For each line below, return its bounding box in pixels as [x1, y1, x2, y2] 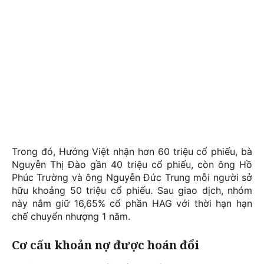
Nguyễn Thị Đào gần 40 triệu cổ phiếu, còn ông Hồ [12, 159, 252, 171]
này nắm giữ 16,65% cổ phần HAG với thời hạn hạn [12, 197, 252, 210]
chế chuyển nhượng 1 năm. [12, 210, 130, 223]
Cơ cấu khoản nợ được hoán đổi [12, 237, 199, 253]
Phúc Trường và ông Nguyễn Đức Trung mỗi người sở [12, 171, 252, 184]
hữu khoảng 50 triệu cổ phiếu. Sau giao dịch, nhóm [12, 184, 252, 197]
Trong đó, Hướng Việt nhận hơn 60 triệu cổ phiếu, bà [12, 146, 252, 158]
